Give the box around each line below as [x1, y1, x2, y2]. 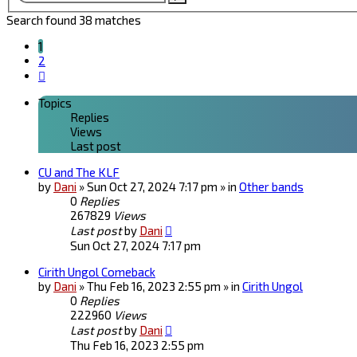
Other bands [239, 179, 304, 194]
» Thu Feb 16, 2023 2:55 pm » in [79, 279, 242, 294]
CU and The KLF [38, 165, 120, 180]
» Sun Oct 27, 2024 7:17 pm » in [79, 179, 239, 194]
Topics [38, 96, 72, 111]
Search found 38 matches [6, 13, 141, 28]
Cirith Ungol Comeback [38, 265, 155, 280]
